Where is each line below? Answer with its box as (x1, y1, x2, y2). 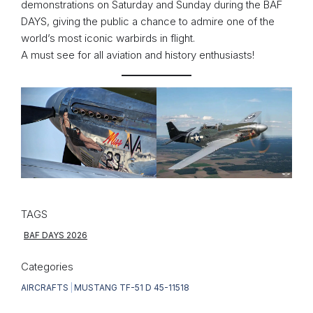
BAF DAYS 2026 (24, 229, 87, 240)
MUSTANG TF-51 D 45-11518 (74, 282, 189, 293)
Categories (21, 259, 73, 273)
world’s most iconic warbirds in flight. (21, 31, 195, 45)
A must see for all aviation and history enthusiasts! (21, 48, 254, 62)
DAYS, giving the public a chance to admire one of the (21, 15, 275, 29)
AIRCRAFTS (21, 282, 68, 293)
